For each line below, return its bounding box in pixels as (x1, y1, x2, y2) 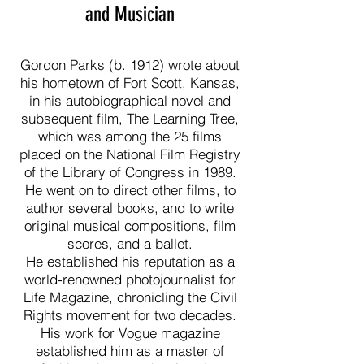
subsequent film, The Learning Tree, (21, 110, 239, 127)
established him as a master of (36, 342, 224, 359)
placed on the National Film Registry (19, 145, 240, 162)
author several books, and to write (26, 199, 234, 216)
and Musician (85, 2, 175, 26)
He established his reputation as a (25, 253, 235, 270)
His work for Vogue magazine (40, 324, 220, 341)
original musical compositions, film (24, 217, 236, 234)
